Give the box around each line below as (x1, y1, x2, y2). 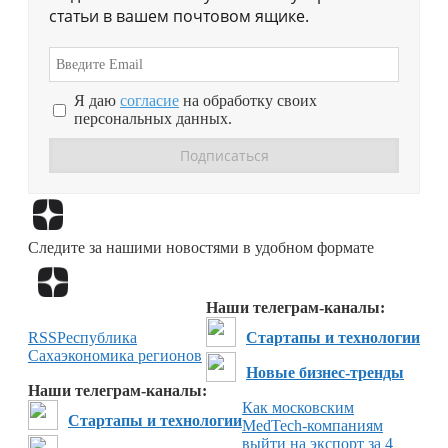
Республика (57, 328, 137, 346)
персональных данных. (74, 110, 232, 128)
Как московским (242, 398, 354, 416)
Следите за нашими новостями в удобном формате (28, 238, 374, 256)
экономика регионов (61, 346, 202, 364)
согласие (120, 92, 179, 110)
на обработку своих (179, 92, 317, 110)
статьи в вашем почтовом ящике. (49, 5, 309, 28)
